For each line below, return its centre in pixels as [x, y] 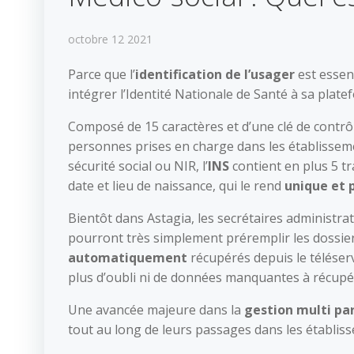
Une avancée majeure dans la [156, 310]
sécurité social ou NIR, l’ [138, 166]
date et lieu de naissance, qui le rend [175, 186]
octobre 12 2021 [110, 39]
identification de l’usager [215, 74]
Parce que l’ [102, 74]
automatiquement [128, 258]
